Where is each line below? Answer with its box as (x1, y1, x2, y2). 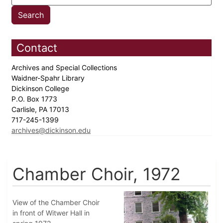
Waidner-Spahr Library (11, 74, 87, 83)
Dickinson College (11, 84, 71, 93)
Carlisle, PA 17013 (11, 105, 71, 114)
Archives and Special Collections (11, 63, 119, 72)
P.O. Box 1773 (11, 95, 59, 104)
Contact (16, 41, 57, 55)
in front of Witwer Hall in (12, 209, 90, 218)
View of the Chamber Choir (12, 198, 100, 207)
